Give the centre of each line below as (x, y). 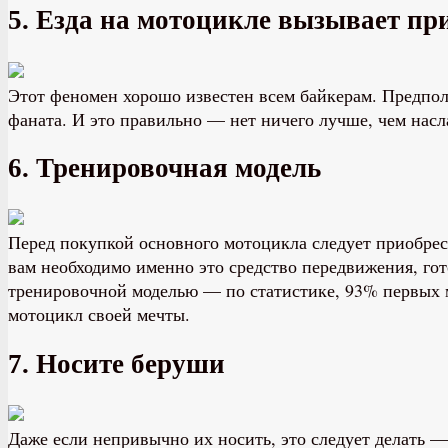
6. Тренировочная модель (164, 168)
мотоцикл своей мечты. (99, 314)
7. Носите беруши (116, 363)
